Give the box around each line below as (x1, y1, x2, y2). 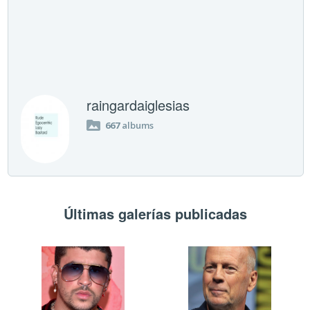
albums (120, 118, 154, 131)
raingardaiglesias (86, 94, 190, 115)
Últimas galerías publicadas (63, 203, 247, 224)
